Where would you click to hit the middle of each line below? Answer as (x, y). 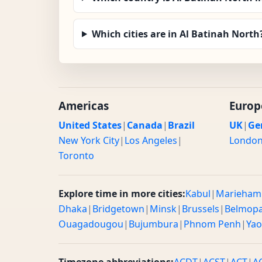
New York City (89, 140)
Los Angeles (151, 140)
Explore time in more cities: (122, 193)
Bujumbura (154, 224)
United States (90, 125)
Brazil (181, 125)
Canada (145, 125)
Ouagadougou (91, 224)
